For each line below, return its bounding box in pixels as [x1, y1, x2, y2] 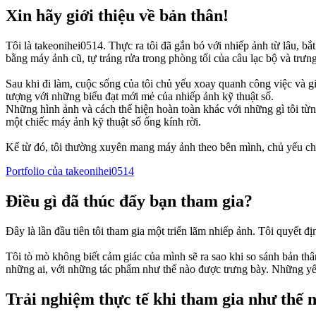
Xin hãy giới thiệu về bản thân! [6, 6, 229, 25]
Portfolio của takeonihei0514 [6, 165, 134, 178]
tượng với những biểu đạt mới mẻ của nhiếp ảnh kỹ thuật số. [6, 90, 274, 103]
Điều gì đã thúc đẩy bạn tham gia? [6, 192, 253, 211]
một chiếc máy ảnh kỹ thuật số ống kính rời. [6, 116, 201, 128]
